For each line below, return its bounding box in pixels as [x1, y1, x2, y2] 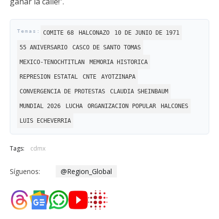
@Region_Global [61, 167, 112, 176]
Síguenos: [10, 166, 40, 176]
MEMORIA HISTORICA [89, 59, 148, 66]
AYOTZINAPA [101, 73, 135, 80]
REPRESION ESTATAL [20, 73, 78, 80]
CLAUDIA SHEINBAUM [110, 88, 168, 95]
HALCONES [161, 103, 188, 109]
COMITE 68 [43, 29, 74, 36]
